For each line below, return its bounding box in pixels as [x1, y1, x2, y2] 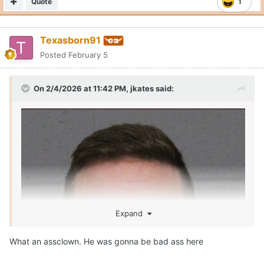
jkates [130, 83, 154, 93]
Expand [115, 209, 147, 219]
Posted [40, 49, 68, 60]
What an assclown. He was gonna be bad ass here [9, 236, 206, 247]
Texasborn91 [40, 34, 101, 46]
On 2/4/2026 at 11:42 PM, [34, 83, 130, 93]
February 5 [68, 49, 108, 60]
